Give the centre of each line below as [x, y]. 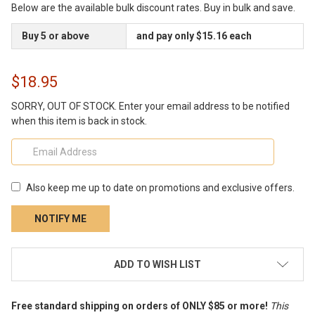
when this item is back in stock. [79, 121]
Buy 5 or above [56, 36]
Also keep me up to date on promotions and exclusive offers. [160, 188]
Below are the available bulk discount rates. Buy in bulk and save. [153, 7]
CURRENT [34, 255]
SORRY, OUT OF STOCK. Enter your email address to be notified [150, 106]
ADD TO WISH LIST [157, 265]
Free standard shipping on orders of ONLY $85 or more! [140, 306]
